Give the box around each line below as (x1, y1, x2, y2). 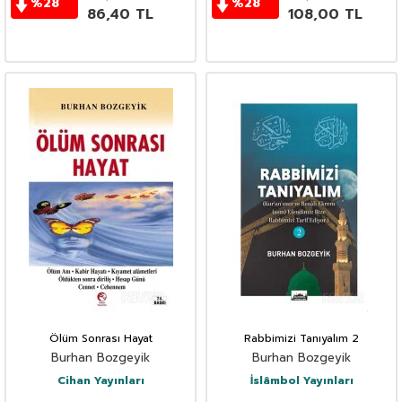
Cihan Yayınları (57, 372, 144, 389)
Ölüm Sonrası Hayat (48, 330, 153, 347)
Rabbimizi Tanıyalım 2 (244, 330, 359, 347)
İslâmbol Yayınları (249, 372, 354, 389)
